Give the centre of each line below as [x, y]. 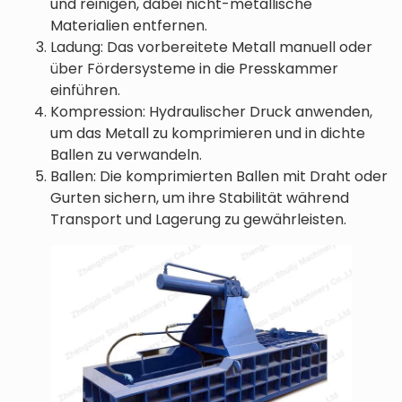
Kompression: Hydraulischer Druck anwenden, [211, 112]
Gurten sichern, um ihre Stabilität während [200, 198]
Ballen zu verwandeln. [126, 155]
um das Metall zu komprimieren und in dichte [208, 133]
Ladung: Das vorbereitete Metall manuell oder [211, 47]
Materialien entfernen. [129, 26]
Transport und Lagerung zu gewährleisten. [198, 219]
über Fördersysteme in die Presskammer [194, 69]
